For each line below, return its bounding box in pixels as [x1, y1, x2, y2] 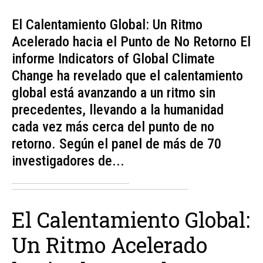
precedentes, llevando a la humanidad [12, 101, 224, 118]
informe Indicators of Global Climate [12, 50, 215, 67]
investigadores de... [12, 152, 124, 169]
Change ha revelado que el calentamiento [12, 67, 243, 84]
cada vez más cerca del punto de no [12, 118, 214, 135]
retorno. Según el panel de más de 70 [12, 135, 221, 152]
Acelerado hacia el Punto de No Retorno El [12, 33, 251, 50]
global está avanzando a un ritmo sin [12, 84, 215, 101]
